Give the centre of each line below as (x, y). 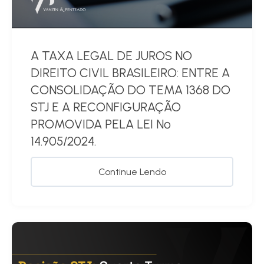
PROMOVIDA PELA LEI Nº (101, 124)
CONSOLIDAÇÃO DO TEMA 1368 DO (131, 90)
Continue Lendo (132, 171)
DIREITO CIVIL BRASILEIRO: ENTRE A (130, 72)
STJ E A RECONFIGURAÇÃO (106, 107)
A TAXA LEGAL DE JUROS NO (111, 55)
